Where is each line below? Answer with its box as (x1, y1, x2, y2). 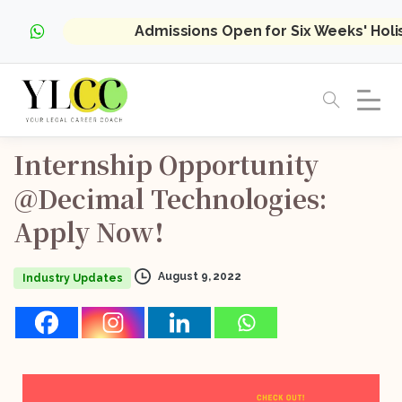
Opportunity (158, 146, 319, 183)
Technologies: (151, 179, 327, 216)
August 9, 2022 (158, 269, 241, 283)
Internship (13, 146, 153, 183)
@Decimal (13, 179, 145, 216)
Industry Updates (22, 271, 123, 284)
